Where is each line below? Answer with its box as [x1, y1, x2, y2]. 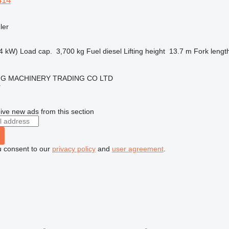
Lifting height [123, 47, 165, 55]
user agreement [111, 145, 164, 153]
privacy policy [52, 145, 96, 153]
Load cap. [19, 47, 52, 55]
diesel [102, 47, 122, 55]
